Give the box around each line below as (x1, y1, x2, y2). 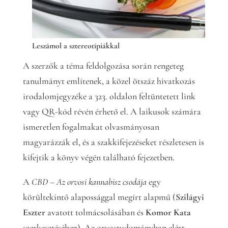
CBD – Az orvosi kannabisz (31, 176, 121, 187)
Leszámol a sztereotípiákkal (32, 41, 120, 51)
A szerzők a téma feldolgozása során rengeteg (22, 60, 184, 71)
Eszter (22, 207, 45, 218)
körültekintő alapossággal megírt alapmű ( (22, 191, 176, 203)
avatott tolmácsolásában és (45, 207, 146, 218)
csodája (122, 176, 147, 187)
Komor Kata (145, 207, 191, 218)
